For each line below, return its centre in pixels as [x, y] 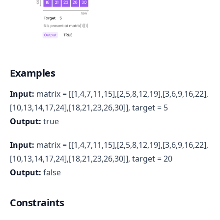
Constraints [37, 202]
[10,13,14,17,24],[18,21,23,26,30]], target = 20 [91, 158]
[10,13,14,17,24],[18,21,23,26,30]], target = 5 [89, 107]
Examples [32, 73]
